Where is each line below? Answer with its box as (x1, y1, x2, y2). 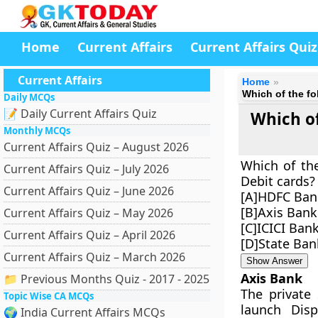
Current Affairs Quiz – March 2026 (4, 249, 185, 265)
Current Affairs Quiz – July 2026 (4, 161, 169, 177)
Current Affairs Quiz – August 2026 (4, 139, 189, 155)
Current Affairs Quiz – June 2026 (4, 183, 174, 199)
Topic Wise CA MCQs (4, 290, 94, 302)
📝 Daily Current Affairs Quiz (4, 106, 157, 121)
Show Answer (246, 256, 302, 266)
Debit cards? (240, 172, 315, 190)
